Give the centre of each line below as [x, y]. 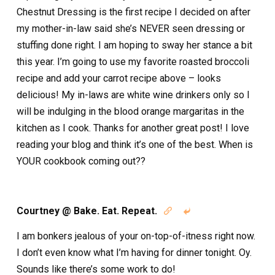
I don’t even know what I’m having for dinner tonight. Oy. [134, 253]
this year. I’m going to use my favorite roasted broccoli [133, 62]
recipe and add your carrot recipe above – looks [119, 79]
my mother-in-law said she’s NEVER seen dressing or [131, 29]
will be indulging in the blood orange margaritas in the [130, 112]
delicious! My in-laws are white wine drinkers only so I [133, 95]
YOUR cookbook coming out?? [81, 161]
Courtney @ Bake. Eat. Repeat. [87, 211]
